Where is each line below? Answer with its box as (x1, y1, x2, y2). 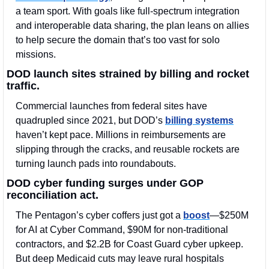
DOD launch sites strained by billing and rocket (7, 68, 249, 80)
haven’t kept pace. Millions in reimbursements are (16, 130, 226, 141)
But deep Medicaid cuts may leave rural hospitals (16, 253, 224, 264)
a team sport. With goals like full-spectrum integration (16, 6, 240, 17)
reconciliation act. (7, 189, 101, 202)
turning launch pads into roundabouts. (16, 159, 176, 169)
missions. (16, 49, 56, 60)
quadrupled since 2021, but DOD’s (16, 115, 165, 126)
